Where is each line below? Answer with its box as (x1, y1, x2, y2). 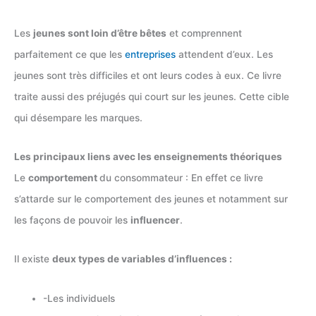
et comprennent (166, 27, 242, 39)
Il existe (14, 253, 52, 265)
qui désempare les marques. (14, 111, 142, 123)
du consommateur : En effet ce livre (99, 171, 263, 183)
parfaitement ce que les (14, 48, 125, 60)
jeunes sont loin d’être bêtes (33, 27, 166, 39)
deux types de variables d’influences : (52, 253, 232, 265)
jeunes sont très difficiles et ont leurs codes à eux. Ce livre (14, 69, 281, 81)
